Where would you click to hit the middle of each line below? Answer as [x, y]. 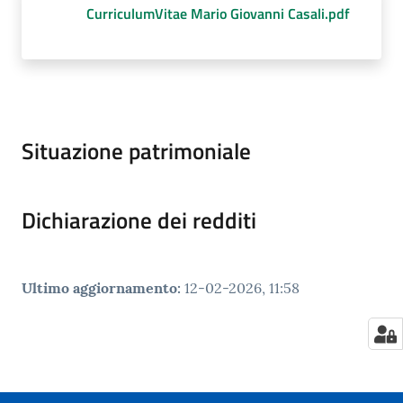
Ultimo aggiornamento [99, 288]
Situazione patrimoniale [136, 152]
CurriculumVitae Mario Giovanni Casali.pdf [218, 14]
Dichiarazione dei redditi [139, 221]
